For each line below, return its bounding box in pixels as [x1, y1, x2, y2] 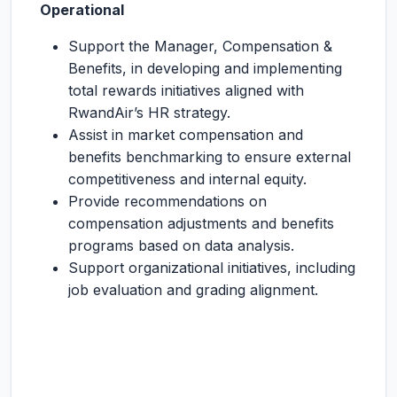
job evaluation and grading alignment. [68, 281, 318, 299]
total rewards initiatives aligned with [68, 82, 304, 99]
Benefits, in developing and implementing [68, 59, 342, 77]
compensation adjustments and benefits [68, 214, 334, 232]
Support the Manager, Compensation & [68, 37, 332, 55]
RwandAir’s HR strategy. [68, 104, 230, 121]
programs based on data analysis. [68, 237, 294, 254]
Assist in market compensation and [68, 126, 303, 144]
